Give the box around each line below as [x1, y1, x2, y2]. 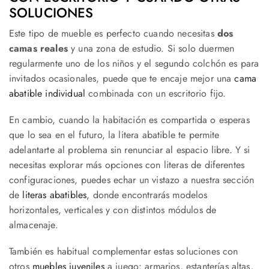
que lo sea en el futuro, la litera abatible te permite [9, 128, 220, 142]
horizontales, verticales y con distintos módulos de [9, 203, 217, 217]
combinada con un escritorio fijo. [85, 86, 226, 101]
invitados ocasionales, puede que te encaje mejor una [9, 71, 235, 86]
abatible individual [9, 86, 86, 101]
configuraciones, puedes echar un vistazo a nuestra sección [9, 173, 255, 187]
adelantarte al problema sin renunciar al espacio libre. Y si [9, 143, 250, 157]
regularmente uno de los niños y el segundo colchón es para [9, 56, 259, 71]
